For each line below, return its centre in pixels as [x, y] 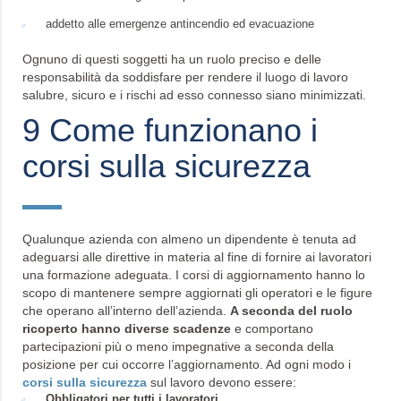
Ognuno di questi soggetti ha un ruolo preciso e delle [172, 59]
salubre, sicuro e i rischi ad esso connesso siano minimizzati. [194, 95]
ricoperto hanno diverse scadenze [127, 328]
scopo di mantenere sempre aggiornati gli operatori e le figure [197, 293]
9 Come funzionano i [170, 130]
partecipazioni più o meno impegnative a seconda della [178, 346]
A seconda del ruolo [291, 311]
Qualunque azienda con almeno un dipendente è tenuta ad [189, 239]
